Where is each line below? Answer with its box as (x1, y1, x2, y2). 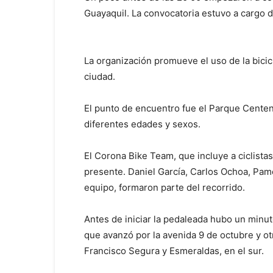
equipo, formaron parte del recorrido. (84, 182, 245, 193)
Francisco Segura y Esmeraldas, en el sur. (84, 245, 264, 257)
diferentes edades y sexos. (84, 118, 200, 130)
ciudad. (84, 71, 115, 82)
